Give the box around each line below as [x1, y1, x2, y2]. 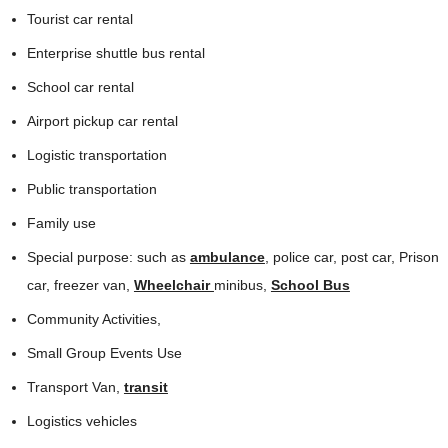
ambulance [189, 249, 265, 266]
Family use [26, 215, 96, 232]
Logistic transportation [26, 147, 167, 164]
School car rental [26, 79, 134, 96]
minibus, [213, 277, 271, 294]
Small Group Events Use [26, 345, 182, 362]
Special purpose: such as [26, 249, 190, 266]
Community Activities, [26, 311, 161, 328]
